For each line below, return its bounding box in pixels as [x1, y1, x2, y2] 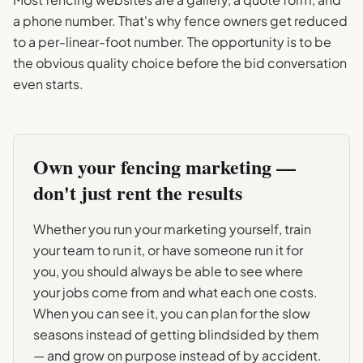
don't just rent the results [33, 178, 242, 207]
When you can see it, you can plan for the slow [33, 305, 310, 322]
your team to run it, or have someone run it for [33, 241, 303, 258]
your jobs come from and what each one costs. [33, 284, 318, 301]
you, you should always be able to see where [33, 263, 303, 280]
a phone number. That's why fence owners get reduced [13, 12, 348, 29]
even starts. [13, 75, 83, 92]
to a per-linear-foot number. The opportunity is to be [13, 33, 331, 50]
